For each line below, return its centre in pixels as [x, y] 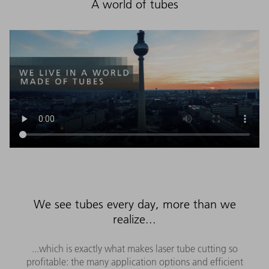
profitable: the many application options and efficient [134, 261]
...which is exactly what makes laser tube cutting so [134, 248]
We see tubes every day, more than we [134, 204]
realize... [134, 219]
